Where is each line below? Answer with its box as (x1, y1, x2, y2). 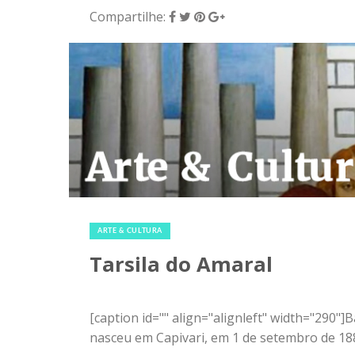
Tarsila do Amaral (90, 250, 273, 279)
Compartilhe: (90, 7, 169, 25)
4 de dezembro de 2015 (90, 204, 227, 223)
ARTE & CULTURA (97, 227, 162, 235)
